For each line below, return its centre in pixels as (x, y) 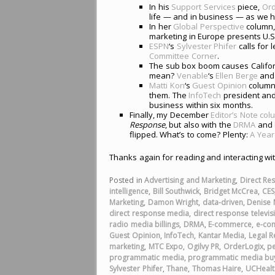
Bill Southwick (176, 191)
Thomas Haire (217, 269)
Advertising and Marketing (190, 180)
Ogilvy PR (203, 246)
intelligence (129, 191)
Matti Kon (167, 85)
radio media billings (145, 224)
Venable (192, 75)
